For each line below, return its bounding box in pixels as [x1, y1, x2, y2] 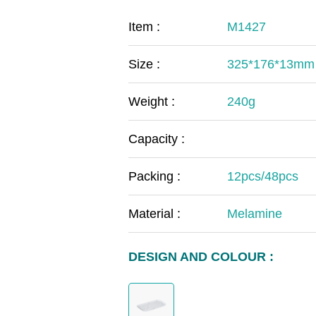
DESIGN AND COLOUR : [128, 250, 274, 264]
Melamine [227, 206, 282, 221]
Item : [128, 19, 160, 34]
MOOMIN [90, 44, 137, 56]
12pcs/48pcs [227, 169, 298, 183]
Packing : [128, 169, 181, 183]
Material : [128, 206, 181, 221]
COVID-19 [90, 9, 142, 21]
